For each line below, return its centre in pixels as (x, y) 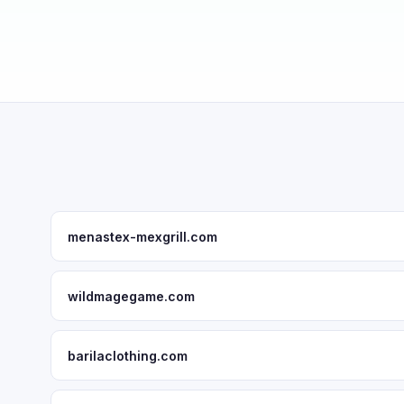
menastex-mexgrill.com (142, 236)
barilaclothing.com (128, 355)
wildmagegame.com (131, 296)
